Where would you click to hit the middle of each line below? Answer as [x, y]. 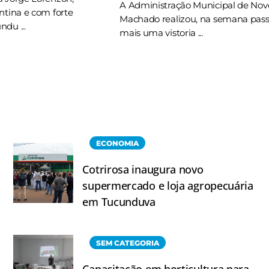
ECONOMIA [118, 144]
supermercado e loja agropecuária [168, 186]
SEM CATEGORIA [128, 243]
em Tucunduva [119, 202]
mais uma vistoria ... [161, 33]
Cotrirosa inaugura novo [143, 170]
